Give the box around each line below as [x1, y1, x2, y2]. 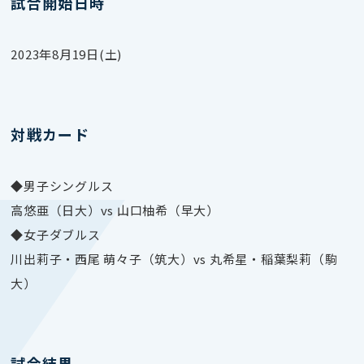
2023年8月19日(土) [11, 45, 123, 63]
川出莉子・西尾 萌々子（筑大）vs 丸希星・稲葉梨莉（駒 [11, 249, 338, 267]
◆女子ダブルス [11, 225, 101, 243]
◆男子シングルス [11, 176, 114, 194]
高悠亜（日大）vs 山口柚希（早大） [11, 201, 219, 219]
